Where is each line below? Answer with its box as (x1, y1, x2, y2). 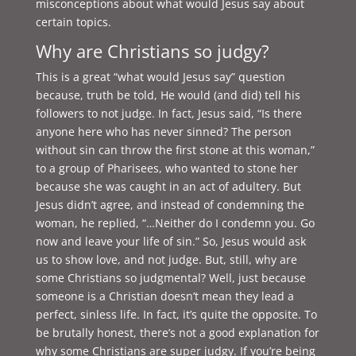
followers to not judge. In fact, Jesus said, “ (35, 106, 261, 121)
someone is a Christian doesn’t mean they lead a (35, 288, 294, 304)
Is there (261, 106, 302, 121)
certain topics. (35, 14, 111, 29)
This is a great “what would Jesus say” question (35, 69, 285, 84)
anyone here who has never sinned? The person (35, 124, 292, 139)
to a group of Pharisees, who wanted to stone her (35, 161, 298, 176)
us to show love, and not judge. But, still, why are (35, 252, 297, 267)
